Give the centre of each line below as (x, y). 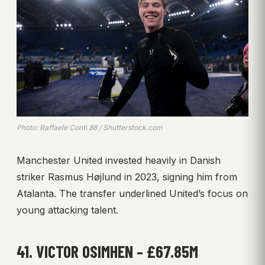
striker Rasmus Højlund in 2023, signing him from (127, 177)
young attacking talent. (67, 210)
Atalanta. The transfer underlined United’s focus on (132, 193)
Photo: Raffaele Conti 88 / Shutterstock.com (90, 127)
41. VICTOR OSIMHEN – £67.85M (107, 251)
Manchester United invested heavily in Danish (119, 160)
